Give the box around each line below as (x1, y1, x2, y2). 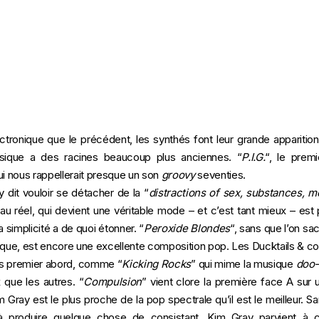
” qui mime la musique (191, 257, 296, 271)
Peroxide (144, 221, 188, 235)
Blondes (190, 221, 230, 235)
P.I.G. (241, 150, 266, 164)
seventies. (194, 168, 249, 182)
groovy (161, 168, 195, 182)
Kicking (122, 257, 158, 271)
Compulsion (83, 275, 142, 288)
